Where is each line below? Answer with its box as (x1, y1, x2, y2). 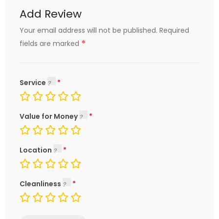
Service (20, 78, 47, 88)
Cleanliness (20, 179, 63, 189)
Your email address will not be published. (20, 25, 157, 35)
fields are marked (20, 39, 81, 48)
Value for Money (20, 111, 79, 121)
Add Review (20, 6, 82, 22)
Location (20, 145, 53, 155)
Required (159, 25, 189, 35)
